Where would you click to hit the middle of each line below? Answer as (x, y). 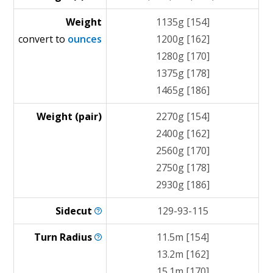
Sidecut (75, 211)
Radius (77, 237)
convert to (43, 39)
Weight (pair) (69, 116)
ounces (85, 39)
